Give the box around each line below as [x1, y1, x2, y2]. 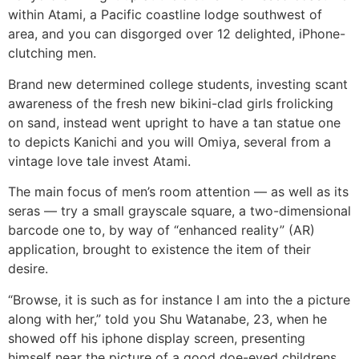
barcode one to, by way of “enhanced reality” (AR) [8, 222, 315, 239]
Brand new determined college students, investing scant [8, 75, 348, 92]
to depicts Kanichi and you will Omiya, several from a [8, 133, 331, 150]
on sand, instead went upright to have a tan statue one [8, 114, 341, 131]
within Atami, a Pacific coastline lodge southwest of [8, 6, 322, 23]
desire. [8, 260, 48, 277]
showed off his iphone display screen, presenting [8, 329, 305, 346]
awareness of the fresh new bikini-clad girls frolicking [8, 95, 333, 111]
